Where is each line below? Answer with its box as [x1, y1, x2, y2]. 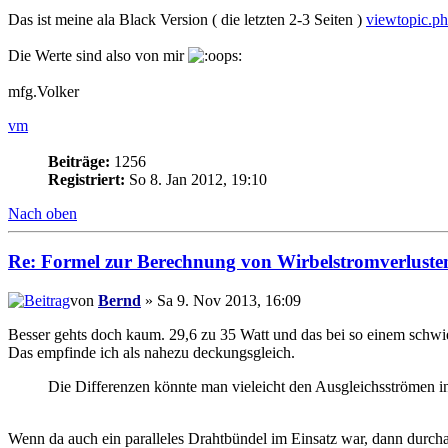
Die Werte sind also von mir [8, 46, 188, 64]
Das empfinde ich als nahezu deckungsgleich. [8, 343, 295, 361]
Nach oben [8, 204, 77, 222]
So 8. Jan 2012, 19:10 [125, 170, 267, 188]
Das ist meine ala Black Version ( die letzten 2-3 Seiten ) [8, 10, 366, 28]
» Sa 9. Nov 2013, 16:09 [141, 291, 301, 309]
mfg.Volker [8, 82, 79, 100]
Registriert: [48, 170, 125, 188]
